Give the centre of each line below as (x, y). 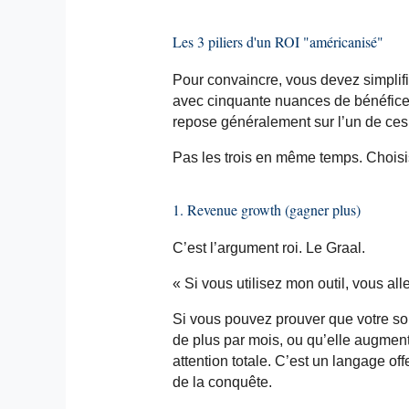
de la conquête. (222, 382)
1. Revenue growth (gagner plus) (266, 209)
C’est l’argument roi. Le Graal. (268, 247)
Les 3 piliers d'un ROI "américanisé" (278, 41)
